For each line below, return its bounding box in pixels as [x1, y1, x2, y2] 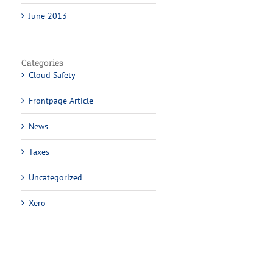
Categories [21, 57, 64, 68]
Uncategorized [29, 172, 83, 183]
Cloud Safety [29, 69, 76, 80]
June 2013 [29, 10, 68, 21]
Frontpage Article [29, 95, 94, 106]
